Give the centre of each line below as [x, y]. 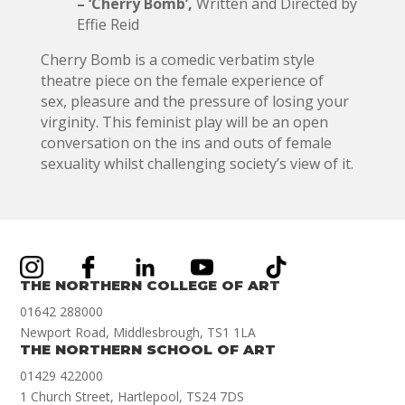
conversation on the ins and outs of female [186, 142]
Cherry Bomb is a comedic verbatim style [177, 59]
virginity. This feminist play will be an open [184, 122]
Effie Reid [108, 24]
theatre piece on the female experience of [182, 80]
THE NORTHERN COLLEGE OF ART [151, 285]
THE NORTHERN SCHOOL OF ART [148, 349]
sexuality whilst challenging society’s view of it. [197, 163]
